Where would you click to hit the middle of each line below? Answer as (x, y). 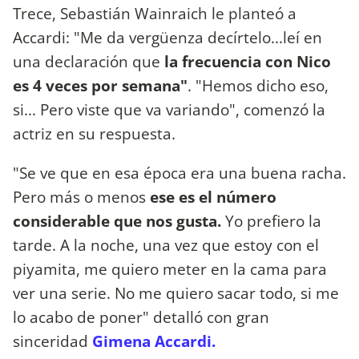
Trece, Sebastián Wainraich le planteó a (155, 13)
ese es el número (213, 197)
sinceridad (52, 341)
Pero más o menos (81, 197)
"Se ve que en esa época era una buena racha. (179, 173)
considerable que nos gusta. (117, 221)
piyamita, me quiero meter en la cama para (170, 269)
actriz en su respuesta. (94, 133)
